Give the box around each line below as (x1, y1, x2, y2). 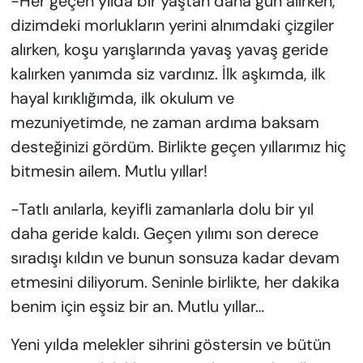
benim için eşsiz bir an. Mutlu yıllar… (10, 296, 264, 318)
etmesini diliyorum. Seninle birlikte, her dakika (10, 271, 340, 293)
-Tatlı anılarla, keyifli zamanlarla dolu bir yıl (10, 199, 314, 220)
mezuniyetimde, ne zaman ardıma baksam (10, 112, 319, 134)
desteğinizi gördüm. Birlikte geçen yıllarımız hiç (10, 136, 346, 158)
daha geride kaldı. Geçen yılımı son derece (10, 223, 318, 245)
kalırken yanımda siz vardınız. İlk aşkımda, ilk (10, 63, 326, 85)
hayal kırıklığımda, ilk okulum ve (10, 88, 234, 109)
